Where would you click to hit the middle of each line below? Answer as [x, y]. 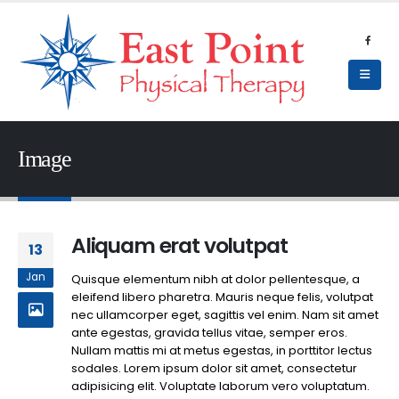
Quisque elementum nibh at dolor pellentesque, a [216, 280]
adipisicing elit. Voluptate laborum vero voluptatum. [220, 387]
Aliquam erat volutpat [179, 246]
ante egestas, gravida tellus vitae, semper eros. [209, 333]
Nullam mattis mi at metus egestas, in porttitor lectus [222, 351]
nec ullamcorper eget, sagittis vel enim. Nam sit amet [225, 315]
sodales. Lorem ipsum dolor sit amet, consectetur [214, 369]
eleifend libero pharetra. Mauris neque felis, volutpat [222, 297]
